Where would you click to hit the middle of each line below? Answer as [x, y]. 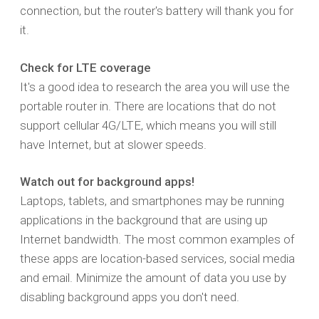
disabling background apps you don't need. [130, 297]
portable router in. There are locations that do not [148, 106]
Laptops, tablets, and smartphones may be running [152, 201]
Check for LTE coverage [85, 67]
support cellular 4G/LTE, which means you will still [148, 125]
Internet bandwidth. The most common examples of [157, 240]
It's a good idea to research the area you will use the [155, 87]
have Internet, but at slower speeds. [113, 144]
